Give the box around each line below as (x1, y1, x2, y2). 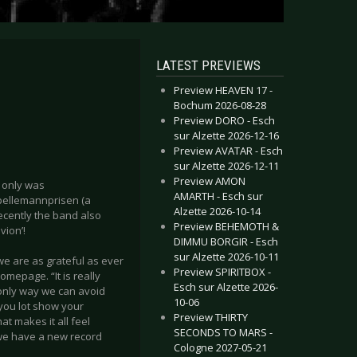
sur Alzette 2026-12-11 (174, 159, 279, 173)
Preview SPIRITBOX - (174, 265, 271, 279)
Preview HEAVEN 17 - (174, 83, 273, 97)
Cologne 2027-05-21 (174, 340, 267, 355)
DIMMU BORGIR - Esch (174, 234, 278, 249)
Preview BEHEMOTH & (174, 219, 279, 233)
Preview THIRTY (174, 310, 248, 324)
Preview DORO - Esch (174, 113, 275, 127)
